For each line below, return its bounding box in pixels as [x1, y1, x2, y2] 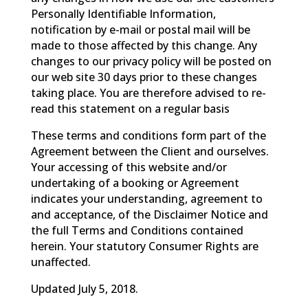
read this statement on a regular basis [30, 100, 230, 116]
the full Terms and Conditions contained [30, 222, 243, 238]
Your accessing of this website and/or [30, 159, 227, 175]
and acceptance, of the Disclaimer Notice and [30, 206, 268, 222]
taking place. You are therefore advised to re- [30, 85, 266, 100]
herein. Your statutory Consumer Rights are [30, 238, 258, 254]
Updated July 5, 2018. [30, 280, 138, 296]
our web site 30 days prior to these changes [30, 69, 257, 85]
